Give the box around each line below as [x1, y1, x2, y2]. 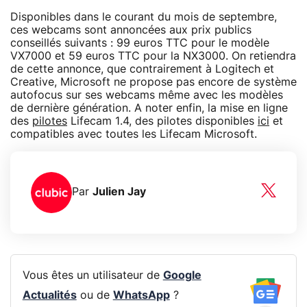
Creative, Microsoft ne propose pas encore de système [10, 76, 297, 88]
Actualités [22, 290, 77, 302]
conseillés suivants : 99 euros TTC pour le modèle [10, 37, 269, 49]
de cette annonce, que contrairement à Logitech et [10, 63, 274, 75]
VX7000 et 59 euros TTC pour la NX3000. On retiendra [10, 50, 296, 62]
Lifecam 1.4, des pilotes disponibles [67, 115, 258, 127]
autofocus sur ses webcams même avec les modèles [10, 89, 283, 101]
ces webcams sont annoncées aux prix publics [10, 24, 251, 36]
